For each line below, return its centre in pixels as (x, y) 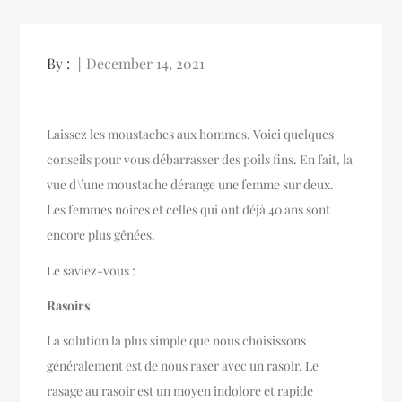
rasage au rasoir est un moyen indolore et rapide (180, 390)
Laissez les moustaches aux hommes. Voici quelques (191, 135)
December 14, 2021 (146, 63)
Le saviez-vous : (92, 270)
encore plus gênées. (101, 235)
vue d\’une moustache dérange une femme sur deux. (191, 185)
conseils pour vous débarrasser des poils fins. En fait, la (200, 160)
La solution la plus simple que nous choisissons (177, 340)
